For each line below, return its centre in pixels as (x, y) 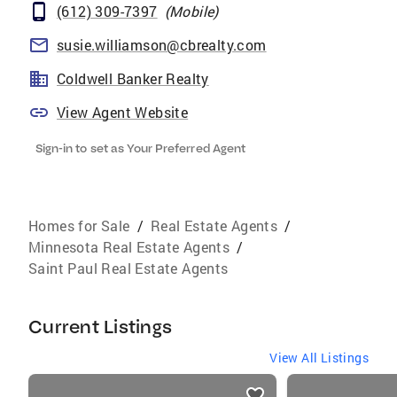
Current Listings (100, 327)
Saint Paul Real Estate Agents (128, 268)
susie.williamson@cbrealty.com (162, 45)
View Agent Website (123, 112)
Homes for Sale (79, 226)
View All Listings (319, 358)
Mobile (192, 11)
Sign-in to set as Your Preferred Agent (140, 148)
